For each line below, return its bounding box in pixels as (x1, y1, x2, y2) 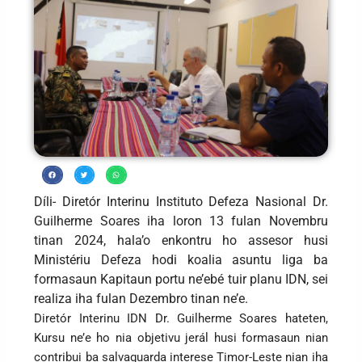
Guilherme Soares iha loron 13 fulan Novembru (34, 213, 328, 229)
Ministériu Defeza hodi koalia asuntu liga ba (34, 251, 328, 267)
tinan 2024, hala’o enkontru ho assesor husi (34, 232, 328, 248)
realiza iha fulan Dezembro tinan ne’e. (34, 290, 249, 306)
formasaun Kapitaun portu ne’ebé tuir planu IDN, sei (34, 271, 328, 287)
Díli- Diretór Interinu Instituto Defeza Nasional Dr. (34, 193, 328, 209)
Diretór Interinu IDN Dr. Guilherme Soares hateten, (34, 310, 328, 326)
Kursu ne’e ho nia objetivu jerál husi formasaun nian (34, 330, 328, 345)
